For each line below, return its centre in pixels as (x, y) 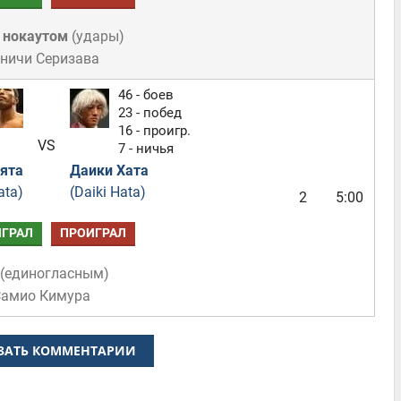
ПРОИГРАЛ (93, 233)
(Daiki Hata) (107, 192)
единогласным (54, 273)
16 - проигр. (154, 131)
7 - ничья (145, 149)
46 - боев (145, 95)
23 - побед (149, 113)
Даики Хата (109, 171)
